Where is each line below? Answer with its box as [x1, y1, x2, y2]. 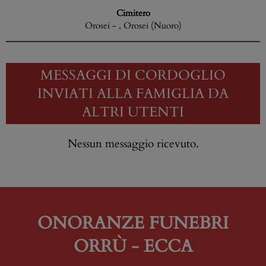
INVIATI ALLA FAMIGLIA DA [37, 84, 229, 103]
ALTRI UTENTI [82, 102, 184, 121]
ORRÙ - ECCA [73, 235, 193, 258]
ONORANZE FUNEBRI [37, 211, 229, 235]
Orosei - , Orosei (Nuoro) [84, 19, 182, 32]
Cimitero [116, 7, 150, 20]
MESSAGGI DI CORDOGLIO [40, 65, 226, 84]
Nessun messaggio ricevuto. [67, 135, 199, 151]
